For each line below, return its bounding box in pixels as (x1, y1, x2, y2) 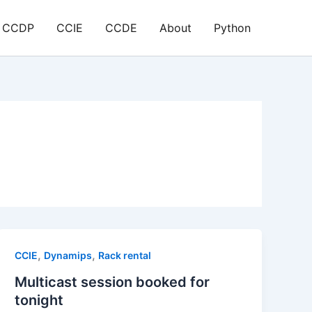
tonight (15, 291, 64, 309)
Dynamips (44, 249, 93, 261)
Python (214, 21, 251, 35)
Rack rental (98, 249, 152, 261)
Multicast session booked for (15, 273, 210, 290)
